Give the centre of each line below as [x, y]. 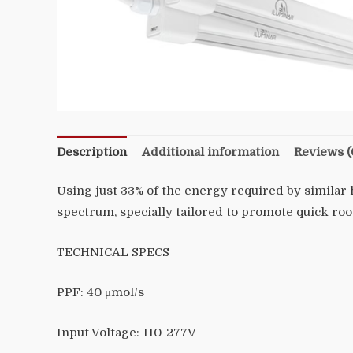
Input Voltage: [100, 333]
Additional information [210, 152]
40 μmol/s [114, 293]
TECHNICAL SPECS [113, 253]
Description [92, 152]
